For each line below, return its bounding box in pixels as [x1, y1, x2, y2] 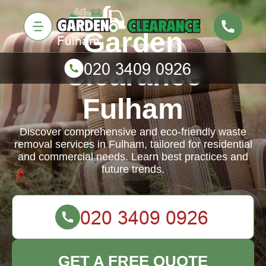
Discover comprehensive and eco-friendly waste [20, 126, 246, 138]
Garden [83, 27, 183, 58]
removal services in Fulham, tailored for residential [14, 138, 252, 150]
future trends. [102, 163, 164, 175]
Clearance [64, 60, 202, 91]
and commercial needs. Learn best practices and [18, 151, 248, 163]
